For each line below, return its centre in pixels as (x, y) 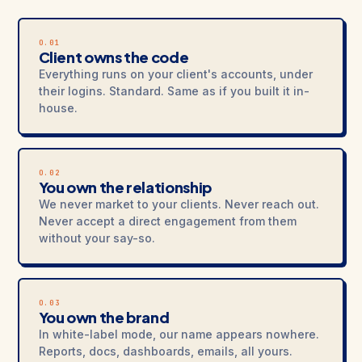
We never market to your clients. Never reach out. (179, 204)
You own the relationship (125, 187)
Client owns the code (114, 57)
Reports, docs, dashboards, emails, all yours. (165, 351)
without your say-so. (97, 238)
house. (58, 107)
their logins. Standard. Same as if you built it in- (174, 90)
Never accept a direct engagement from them (167, 221)
